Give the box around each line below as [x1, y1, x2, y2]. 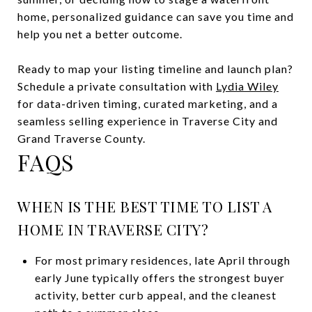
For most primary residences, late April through [34, 253, 290, 267]
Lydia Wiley [216, 79, 279, 93]
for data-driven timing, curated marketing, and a [17, 96, 278, 110]
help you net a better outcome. [17, 26, 182, 40]
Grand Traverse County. [17, 131, 146, 145]
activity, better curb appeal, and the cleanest [34, 288, 276, 302]
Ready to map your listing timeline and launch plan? [17, 61, 293, 75]
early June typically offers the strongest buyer [34, 270, 285, 284]
